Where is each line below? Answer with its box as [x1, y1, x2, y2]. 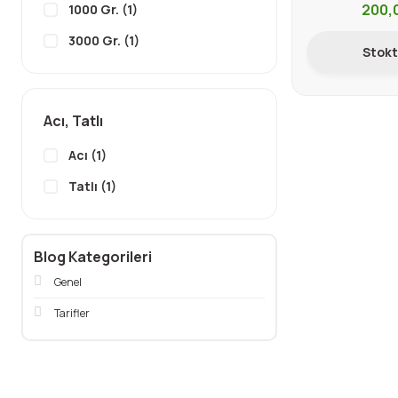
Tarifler [54, 306, 90, 321]
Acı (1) [68, 147, 107, 163]
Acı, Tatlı [44, 111, 103, 131]
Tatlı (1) [68, 178, 116, 195]
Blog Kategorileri [34, 247, 152, 267]
